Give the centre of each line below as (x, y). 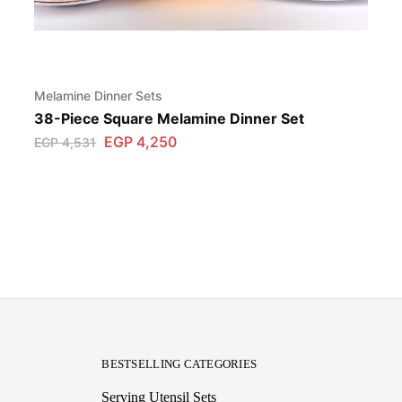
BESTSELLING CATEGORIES (179, 363)
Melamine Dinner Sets (99, 96)
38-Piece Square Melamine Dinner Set (170, 119)
